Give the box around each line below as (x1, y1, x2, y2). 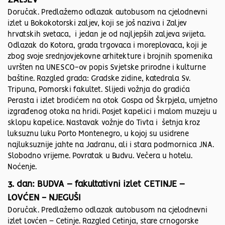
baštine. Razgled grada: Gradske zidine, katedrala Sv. (8, 75, 190, 83)
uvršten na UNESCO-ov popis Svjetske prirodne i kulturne (8, 64, 206, 72)
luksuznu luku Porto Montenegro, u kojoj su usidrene (8, 131, 189, 138)
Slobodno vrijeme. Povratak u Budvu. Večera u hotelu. (8, 153, 192, 160)
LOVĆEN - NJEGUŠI (8, 194, 81, 202)
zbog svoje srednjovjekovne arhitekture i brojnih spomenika (8, 53, 212, 61)
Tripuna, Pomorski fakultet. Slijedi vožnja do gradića (8, 86, 190, 94)
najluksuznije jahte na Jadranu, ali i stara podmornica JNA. (8, 142, 214, 149)
